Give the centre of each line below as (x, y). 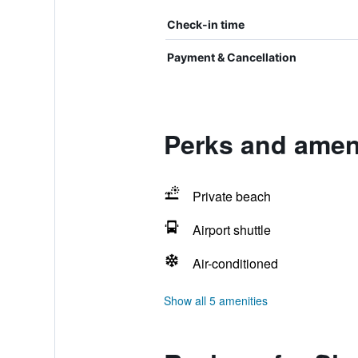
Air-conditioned (235, 263)
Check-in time (205, 24)
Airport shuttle (231, 230)
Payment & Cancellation (231, 57)
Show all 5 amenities (215, 300)
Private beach (231, 196)
